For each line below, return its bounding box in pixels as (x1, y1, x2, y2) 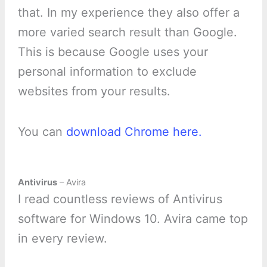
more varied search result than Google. (17, 24, 237, 39)
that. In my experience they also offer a (17, 5, 240, 20)
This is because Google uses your (17, 44, 208, 59)
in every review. (17, 231, 107, 246)
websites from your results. (17, 83, 170, 98)
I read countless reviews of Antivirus (17, 191, 222, 206)
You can (17, 124, 66, 139)
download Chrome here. (66, 124, 202, 139)
